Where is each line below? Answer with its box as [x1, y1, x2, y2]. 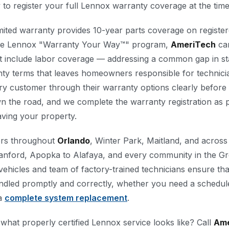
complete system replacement [5, 193, 127, 203]
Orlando [57, 135, 90, 146]
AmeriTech [171, 39, 216, 50]
